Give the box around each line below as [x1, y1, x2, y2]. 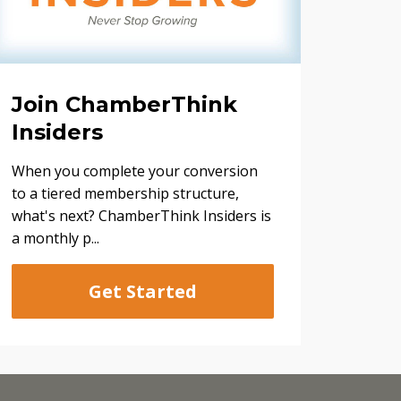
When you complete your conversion [11, 161, 258, 182]
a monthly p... [11, 228, 99, 249]
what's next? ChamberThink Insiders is [11, 206, 271, 226]
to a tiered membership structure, [11, 183, 239, 204]
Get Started [88, 279, 197, 304]
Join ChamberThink [11, 91, 237, 118]
